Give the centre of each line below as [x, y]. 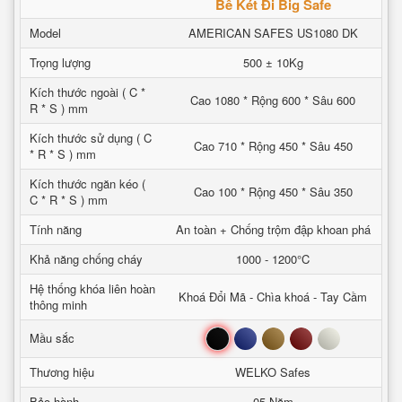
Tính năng [56, 229]
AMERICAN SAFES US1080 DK [273, 33]
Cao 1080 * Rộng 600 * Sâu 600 [273, 100]
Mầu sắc [52, 338]
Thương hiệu [62, 372]
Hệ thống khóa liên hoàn [92, 288]
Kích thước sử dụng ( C [91, 138]
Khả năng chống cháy [86, 259]
